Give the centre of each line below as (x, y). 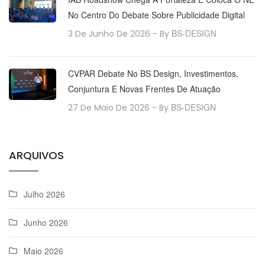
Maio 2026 (43, 251)
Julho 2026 (44, 194)
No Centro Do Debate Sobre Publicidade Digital (156, 15)
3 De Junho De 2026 (109, 34)
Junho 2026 (46, 223)
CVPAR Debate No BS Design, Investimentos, (153, 74)
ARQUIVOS (36, 156)
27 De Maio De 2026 (109, 108)
